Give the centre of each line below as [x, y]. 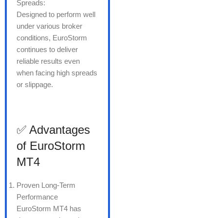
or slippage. [35, 85]
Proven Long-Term [46, 185]
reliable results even [48, 61]
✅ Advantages [53, 130]
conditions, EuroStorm [52, 38]
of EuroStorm [51, 146]
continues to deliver [47, 50]
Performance [37, 197]
